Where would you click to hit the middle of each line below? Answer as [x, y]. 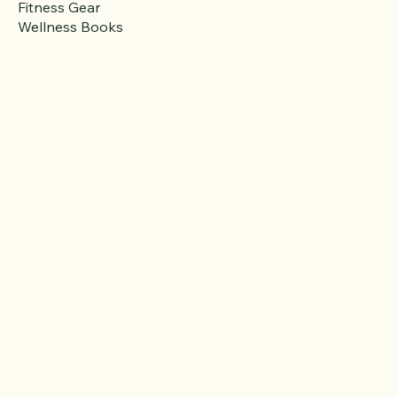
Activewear [54, 11]
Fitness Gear [59, 30]
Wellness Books [70, 50]
